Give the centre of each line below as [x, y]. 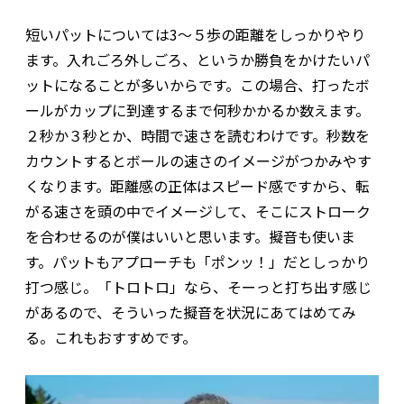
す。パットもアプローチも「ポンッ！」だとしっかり [197, 262]
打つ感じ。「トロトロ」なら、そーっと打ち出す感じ [198, 287]
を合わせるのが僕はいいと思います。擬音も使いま [190, 237]
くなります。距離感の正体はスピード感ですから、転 [197, 186]
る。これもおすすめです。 [111, 338]
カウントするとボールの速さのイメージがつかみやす [198, 161]
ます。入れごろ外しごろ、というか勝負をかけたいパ [197, 60]
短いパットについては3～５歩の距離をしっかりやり [195, 35]
